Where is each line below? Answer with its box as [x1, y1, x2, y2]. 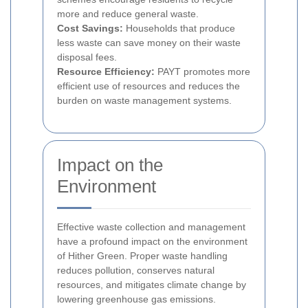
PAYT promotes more [155, 66, 250, 78]
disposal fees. [57, 52, 117, 63]
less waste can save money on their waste [57, 37, 241, 49]
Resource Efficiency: [57, 66, 155, 78]
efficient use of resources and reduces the [57, 80, 240, 92]
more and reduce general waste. [57, 8, 199, 20]
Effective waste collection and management [57, 221, 245, 233]
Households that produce [123, 23, 235, 34]
